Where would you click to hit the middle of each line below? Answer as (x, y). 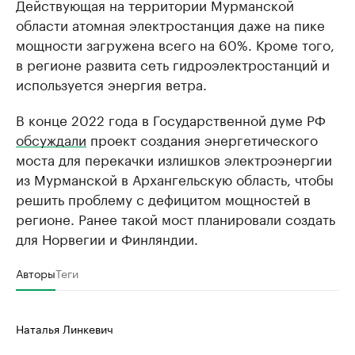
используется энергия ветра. (111, 84)
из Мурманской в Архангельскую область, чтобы (175, 179)
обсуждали (51, 139)
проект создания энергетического (202, 139)
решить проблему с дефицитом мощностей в (163, 198)
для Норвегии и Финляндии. (107, 238)
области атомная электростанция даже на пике (170, 24)
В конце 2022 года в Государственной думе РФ (171, 119)
